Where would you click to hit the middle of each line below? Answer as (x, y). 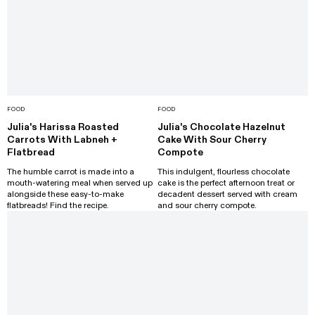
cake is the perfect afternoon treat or (226, 183)
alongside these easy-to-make (65, 194)
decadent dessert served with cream (227, 194)
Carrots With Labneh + (62, 140)
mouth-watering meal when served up (80, 183)
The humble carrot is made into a (71, 172)
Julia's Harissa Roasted (63, 127)
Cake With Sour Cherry (212, 140)
